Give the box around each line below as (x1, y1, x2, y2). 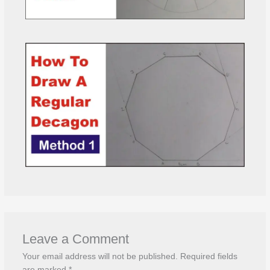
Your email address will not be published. (22, 252, 178, 262)
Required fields (180, 252, 237, 262)
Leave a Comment (22, 231, 129, 247)
